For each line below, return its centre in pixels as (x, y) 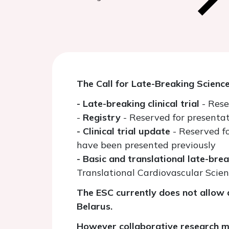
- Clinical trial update (125, 131)
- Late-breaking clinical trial (139, 104)
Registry (102, 117)
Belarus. (95, 206)
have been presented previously (146, 145)
